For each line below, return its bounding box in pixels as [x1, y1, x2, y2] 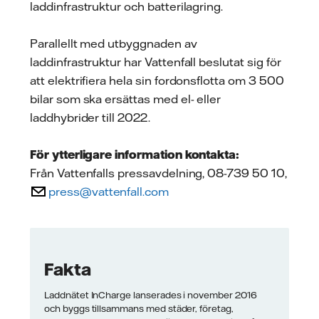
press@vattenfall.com [48, 184, 169, 199]
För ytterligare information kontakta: [30, 147, 240, 162]
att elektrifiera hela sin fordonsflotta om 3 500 [30, 73, 284, 88]
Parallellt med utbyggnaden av [30, 36, 197, 51]
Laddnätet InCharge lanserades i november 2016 [44, 288, 257, 300]
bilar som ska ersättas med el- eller [30, 91, 221, 106]
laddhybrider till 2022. [30, 110, 150, 125]
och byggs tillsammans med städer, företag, [44, 302, 234, 314]
